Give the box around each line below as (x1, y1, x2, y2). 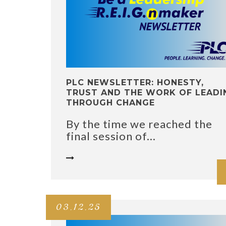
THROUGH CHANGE (66, 98, 155, 108)
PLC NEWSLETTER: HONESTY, (66, 78, 204, 88)
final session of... (66, 129, 156, 143)
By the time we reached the (66, 117, 212, 131)
